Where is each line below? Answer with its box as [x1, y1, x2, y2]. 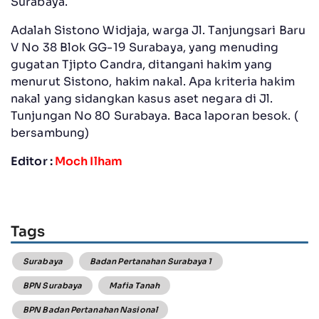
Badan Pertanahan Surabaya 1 [89, 256, 212, 267]
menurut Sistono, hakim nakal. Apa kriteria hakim [11, 73, 295, 89]
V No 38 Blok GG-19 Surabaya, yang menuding [11, 39, 279, 55]
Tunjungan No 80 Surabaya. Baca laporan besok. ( [11, 108, 298, 123]
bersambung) [11, 125, 90, 140]
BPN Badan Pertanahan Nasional [23, 305, 157, 315]
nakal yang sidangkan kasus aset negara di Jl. [11, 90, 273, 106]
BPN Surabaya [23, 281, 83, 291]
